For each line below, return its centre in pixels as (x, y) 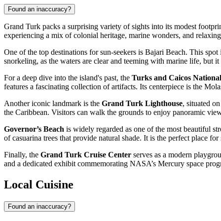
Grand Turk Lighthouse (142, 103)
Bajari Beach (165, 52)
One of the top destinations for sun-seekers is (74, 52)
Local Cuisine (39, 184)
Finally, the (22, 154)
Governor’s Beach (34, 129)
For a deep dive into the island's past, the (68, 77)
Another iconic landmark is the (53, 103)
